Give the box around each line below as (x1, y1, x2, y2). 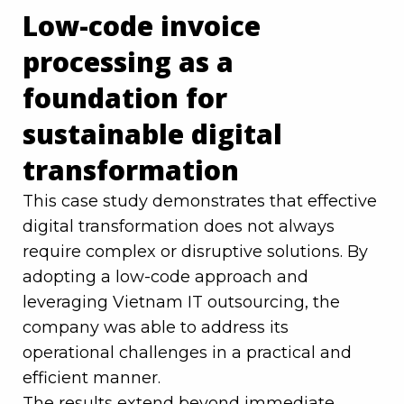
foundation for (23, 79, 227, 117)
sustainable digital (23, 115, 282, 153)
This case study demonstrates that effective (23, 191, 377, 212)
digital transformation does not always (23, 216, 335, 237)
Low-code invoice (23, 7, 261, 45)
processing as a (23, 43, 234, 81)
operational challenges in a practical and (23, 343, 352, 363)
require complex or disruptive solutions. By (23, 242, 368, 262)
